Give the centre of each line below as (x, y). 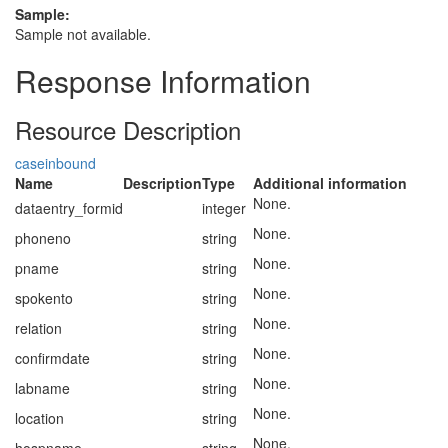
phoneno (43, 238)
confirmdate (52, 358)
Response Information (163, 80)
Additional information (330, 183)
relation (38, 328)
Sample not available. (83, 34)
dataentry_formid (69, 208)
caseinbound (55, 163)
